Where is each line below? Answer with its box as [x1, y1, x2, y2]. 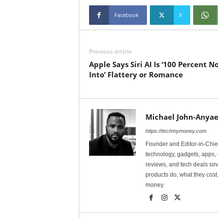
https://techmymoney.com [145, 128, 206, 134]
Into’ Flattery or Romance [89, 70, 183, 79]
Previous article [89, 47, 132, 55]
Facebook [114, 11, 139, 18]
